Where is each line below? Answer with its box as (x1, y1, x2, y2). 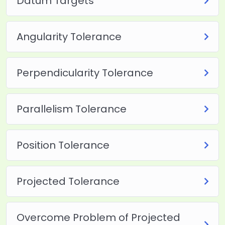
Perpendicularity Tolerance (16, 65, 153, 80)
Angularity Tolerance (16, 29, 122, 44)
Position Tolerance (16, 138, 109, 152)
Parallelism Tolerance (16, 101, 127, 116)
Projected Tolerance (16, 174, 120, 188)
